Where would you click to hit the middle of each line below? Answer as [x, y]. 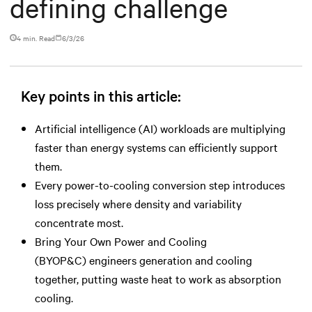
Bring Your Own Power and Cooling [121, 241]
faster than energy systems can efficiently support [156, 147]
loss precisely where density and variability [138, 203]
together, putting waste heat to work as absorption [158, 278]
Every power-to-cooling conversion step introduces [160, 184]
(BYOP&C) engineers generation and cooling [143, 259]
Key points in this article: [101, 95]
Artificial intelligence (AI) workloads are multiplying [160, 128]
